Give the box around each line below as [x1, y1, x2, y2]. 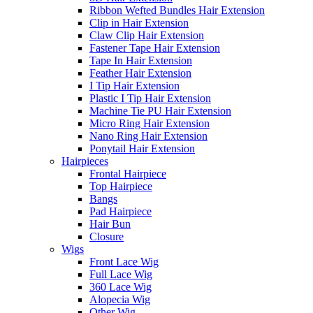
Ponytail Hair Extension [89, 143, 195, 154]
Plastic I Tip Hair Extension [89, 92, 211, 104]
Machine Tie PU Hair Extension [89, 105, 231, 117]
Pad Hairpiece [89, 205, 152, 217]
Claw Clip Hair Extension [89, 29, 204, 41]
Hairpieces [61, 155, 108, 167]
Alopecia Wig [89, 293, 150, 305]
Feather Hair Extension [89, 67, 191, 79]
